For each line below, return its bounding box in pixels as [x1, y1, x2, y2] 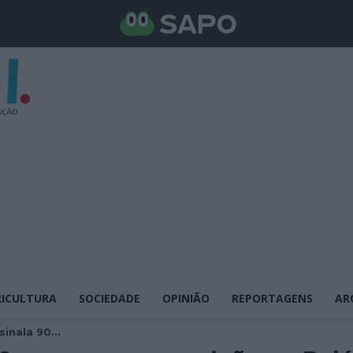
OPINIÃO [162, 291, 210, 306]
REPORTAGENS [232, 291, 313, 306]
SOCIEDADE [79, 291, 140, 306]
